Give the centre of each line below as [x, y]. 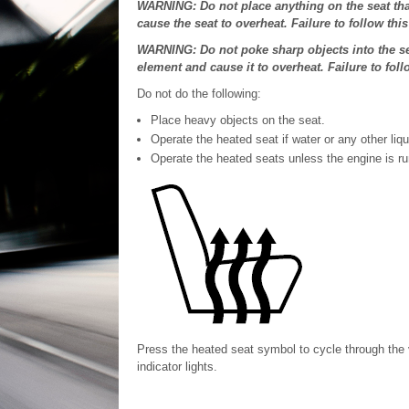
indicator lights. [177, 367]
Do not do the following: [199, 94]
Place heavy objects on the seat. [237, 120]
